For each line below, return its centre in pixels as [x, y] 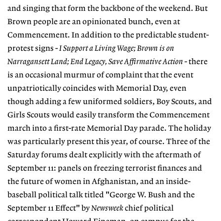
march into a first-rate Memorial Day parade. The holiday [109, 129]
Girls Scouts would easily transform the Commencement [109, 115]
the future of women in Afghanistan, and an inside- [99, 182]
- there [195, 62]
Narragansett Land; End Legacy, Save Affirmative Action [95, 62]
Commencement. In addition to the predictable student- [108, 36]
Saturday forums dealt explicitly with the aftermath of [104, 155]
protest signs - [33, 49]
